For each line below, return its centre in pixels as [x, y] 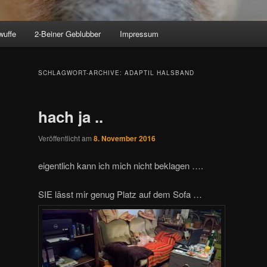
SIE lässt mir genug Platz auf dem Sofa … [120, 194]
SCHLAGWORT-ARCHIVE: [81, 73]
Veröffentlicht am [66, 138]
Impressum [139, 34]
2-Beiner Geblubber [68, 34]
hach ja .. [71, 117]
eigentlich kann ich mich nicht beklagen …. [121, 165]
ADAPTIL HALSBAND [159, 73]
